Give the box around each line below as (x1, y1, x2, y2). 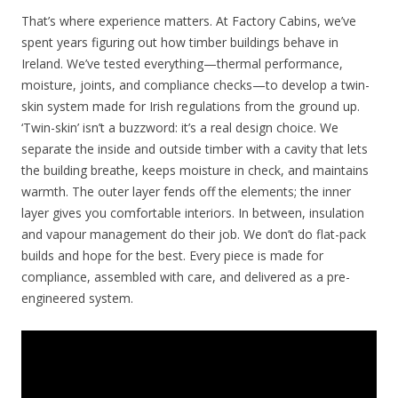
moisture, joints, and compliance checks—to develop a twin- (21, 76, 370, 93)
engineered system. (21, 289, 133, 306)
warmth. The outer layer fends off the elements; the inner (21, 182, 351, 200)
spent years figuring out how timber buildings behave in (21, 33, 338, 51)
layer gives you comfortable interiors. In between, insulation (21, 203, 364, 221)
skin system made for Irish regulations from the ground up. (21, 97, 360, 115)
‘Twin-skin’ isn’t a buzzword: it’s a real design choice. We (21, 118, 338, 136)
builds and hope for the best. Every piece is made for (21, 246, 323, 264)
